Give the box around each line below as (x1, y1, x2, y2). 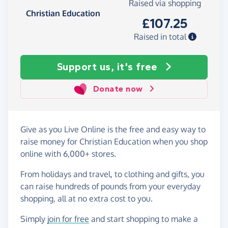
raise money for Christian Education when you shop (20, 136, 208, 147)
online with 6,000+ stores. (20, 149, 116, 159)
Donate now (93, 84, 143, 94)
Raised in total (133, 32, 188, 42)
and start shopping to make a (89, 214, 198, 224)
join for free (47, 214, 89, 224)
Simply (20, 214, 47, 224)
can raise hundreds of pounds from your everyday (20, 181, 201, 192)
